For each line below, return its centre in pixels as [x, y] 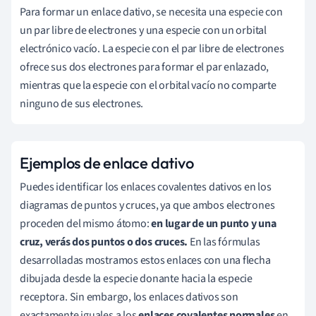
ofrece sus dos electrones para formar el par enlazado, [145, 67]
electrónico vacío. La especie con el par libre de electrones [152, 48]
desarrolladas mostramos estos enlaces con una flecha [145, 260]
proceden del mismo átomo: [86, 223]
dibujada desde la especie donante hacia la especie [136, 278]
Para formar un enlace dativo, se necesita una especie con [151, 12]
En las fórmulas [224, 242]
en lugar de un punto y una [214, 223]
